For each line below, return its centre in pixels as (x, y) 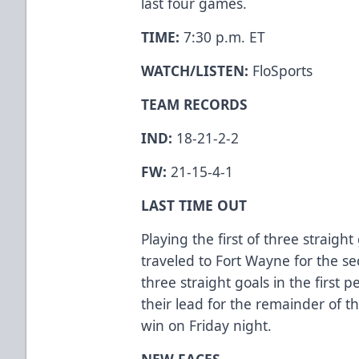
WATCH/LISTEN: (195, 70)
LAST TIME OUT (194, 205)
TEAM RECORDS (195, 104)
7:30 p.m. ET (225, 36)
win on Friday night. (207, 325)
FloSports (281, 70)
